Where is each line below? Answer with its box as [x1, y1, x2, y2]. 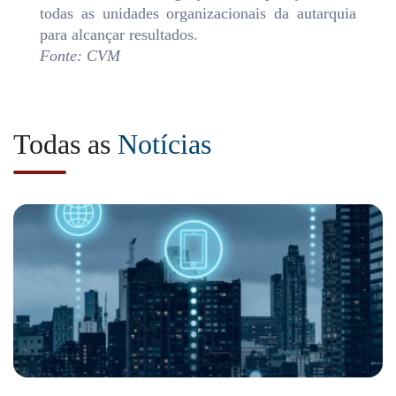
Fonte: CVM [40, 47, 120, 65]
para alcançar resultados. [40, 26, 198, 44]
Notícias [118, 128, 211, 161]
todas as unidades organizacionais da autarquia [40, 4, 356, 23]
